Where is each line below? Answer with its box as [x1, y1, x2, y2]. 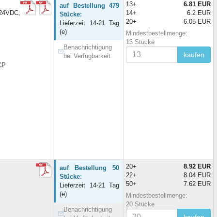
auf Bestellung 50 [60, 164, 119, 171]
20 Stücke [126, 200, 155, 208]
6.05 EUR [184, 17, 211, 25]
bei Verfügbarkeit [63, 52, 111, 60]
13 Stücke [126, 38, 155, 46]
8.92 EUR [184, 162, 211, 170]
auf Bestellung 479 [60, 1, 119, 9]
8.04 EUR [184, 171, 211, 179]
